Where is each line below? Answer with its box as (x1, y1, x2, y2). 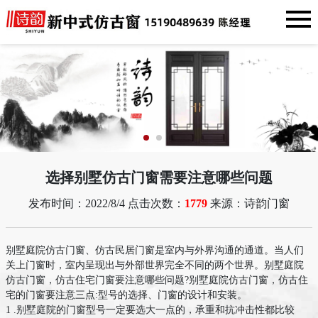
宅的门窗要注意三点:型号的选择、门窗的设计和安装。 (6, 289, 247, 300)
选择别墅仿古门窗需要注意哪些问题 (45, 169, 273, 185)
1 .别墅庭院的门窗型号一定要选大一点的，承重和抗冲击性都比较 (6, 304, 295, 315)
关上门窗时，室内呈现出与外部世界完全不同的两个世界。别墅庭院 (6, 259, 304, 270)
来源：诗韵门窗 (207, 197, 290, 209)
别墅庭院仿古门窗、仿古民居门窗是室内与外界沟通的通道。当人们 (6, 244, 304, 256)
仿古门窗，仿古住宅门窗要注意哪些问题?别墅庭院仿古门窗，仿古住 (6, 274, 308, 285)
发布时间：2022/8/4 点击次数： (28, 197, 185, 209)
